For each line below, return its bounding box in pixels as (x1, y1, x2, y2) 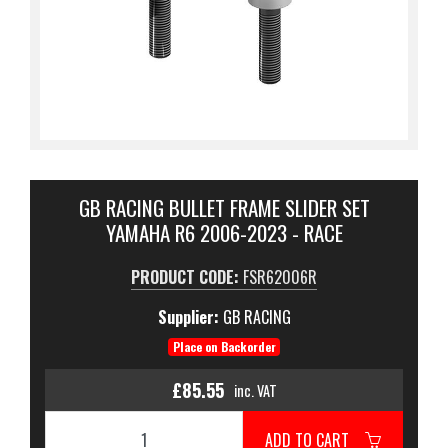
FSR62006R (243, 265, 317, 289)
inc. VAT (233, 379, 277, 401)
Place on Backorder (172, 338, 276, 355)
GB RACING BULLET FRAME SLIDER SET (78, 192, 370, 223)
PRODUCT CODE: (131, 265, 243, 289)
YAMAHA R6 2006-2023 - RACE (105, 217, 343, 248)
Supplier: (157, 305, 223, 329)
